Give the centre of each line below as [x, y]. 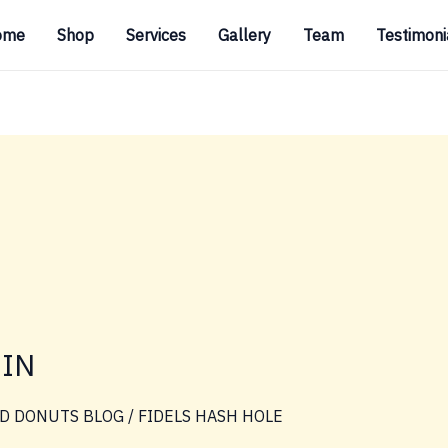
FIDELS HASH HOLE [210, 416]
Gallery [244, 34]
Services [155, 34]
